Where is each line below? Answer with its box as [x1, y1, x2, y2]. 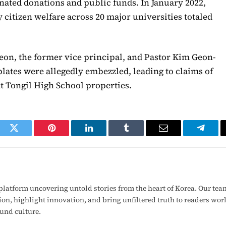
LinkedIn [88, 131, 122, 140]
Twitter [13, 131, 40, 140]
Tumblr [125, 131, 152, 140]
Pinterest [50, 131, 83, 140]
